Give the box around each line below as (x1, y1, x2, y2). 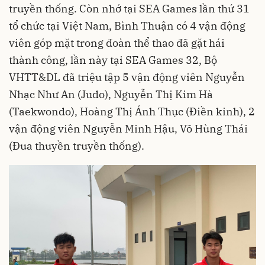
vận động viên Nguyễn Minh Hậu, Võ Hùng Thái (9, 121, 248, 135)
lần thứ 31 (197, 1, 250, 15)
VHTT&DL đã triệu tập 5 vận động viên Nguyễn (9, 70, 245, 84)
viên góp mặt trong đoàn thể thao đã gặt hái (9, 35, 225, 50)
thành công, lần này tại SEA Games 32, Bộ (9, 53, 217, 67)
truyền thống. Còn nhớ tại (9, 1, 139, 15)
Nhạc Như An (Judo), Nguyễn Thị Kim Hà (9, 87, 213, 101)
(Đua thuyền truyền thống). (9, 138, 147, 153)
